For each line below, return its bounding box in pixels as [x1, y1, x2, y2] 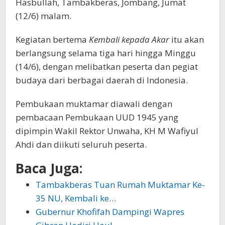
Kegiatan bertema [16, 34, 89, 46]
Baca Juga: [16, 159, 82, 178]
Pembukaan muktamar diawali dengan [16, 98, 172, 110]
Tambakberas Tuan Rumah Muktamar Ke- [36, 179, 205, 191]
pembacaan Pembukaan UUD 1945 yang [16, 111, 178, 124]
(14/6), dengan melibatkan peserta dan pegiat [16, 61, 198, 73]
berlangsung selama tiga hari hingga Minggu [16, 47, 196, 59]
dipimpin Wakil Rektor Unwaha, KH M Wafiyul [16, 125, 198, 137]
